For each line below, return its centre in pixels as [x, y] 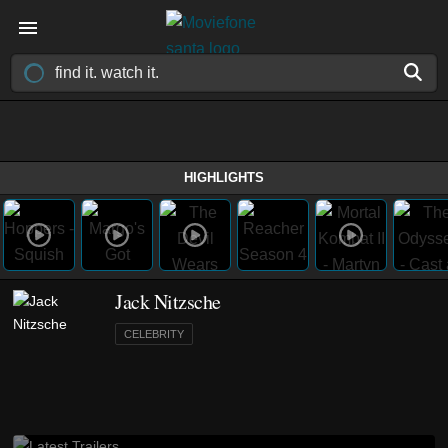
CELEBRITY [154, 334]
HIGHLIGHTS [224, 177]
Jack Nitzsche [168, 301]
